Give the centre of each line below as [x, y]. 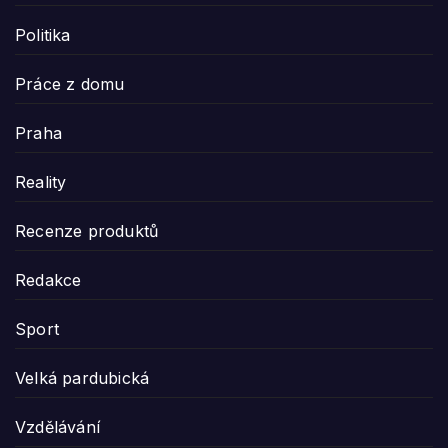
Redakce [48, 279]
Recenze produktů [87, 230]
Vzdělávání [57, 426]
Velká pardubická [82, 377]
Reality [41, 181]
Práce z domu [70, 83]
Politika [43, 34]
